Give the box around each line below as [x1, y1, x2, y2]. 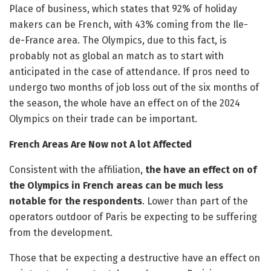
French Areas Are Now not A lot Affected [9, 139, 192, 151]
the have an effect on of [145, 164, 256, 176]
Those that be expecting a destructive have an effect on [9, 252, 260, 264]
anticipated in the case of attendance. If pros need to [9, 66, 249, 78]
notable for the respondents [9, 195, 142, 207]
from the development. [9, 227, 113, 239]
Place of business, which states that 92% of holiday [9, 3, 237, 15]
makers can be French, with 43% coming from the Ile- [9, 19, 248, 31]
